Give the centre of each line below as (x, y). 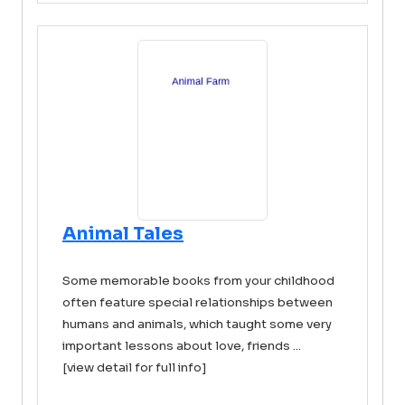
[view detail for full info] (135, 367)
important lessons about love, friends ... (182, 346)
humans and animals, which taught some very (197, 324)
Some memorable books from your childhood (198, 281)
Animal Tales (123, 234)
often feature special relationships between (198, 302)
